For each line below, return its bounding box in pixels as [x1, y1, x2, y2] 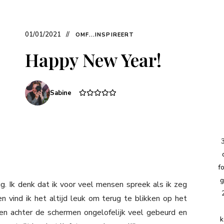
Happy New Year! [24, 47, 161, 71]
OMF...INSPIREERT [75, 30, 134, 38]
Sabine [49, 88, 71, 97]
